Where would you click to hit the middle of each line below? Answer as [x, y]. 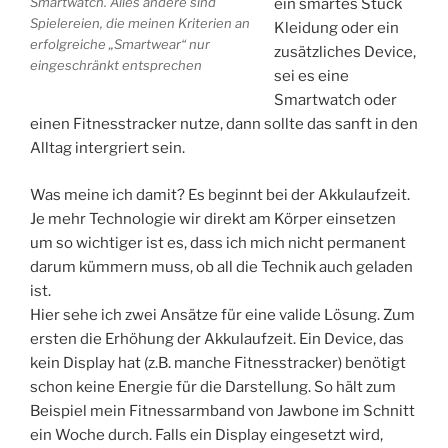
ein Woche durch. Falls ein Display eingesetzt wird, [206, 434]
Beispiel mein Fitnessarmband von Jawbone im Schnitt [222, 410]
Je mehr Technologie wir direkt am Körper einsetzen [213, 218]
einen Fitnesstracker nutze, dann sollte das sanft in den [224, 124]
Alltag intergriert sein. [107, 148]
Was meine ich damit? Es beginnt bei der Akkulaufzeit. [220, 194]
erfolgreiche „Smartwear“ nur [120, 43]
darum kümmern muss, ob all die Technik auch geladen [221, 266]
